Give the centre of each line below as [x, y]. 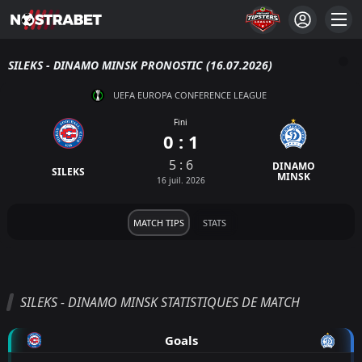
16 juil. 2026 [181, 180]
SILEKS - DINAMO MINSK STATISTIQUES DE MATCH [160, 303]
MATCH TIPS [158, 223]
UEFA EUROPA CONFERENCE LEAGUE [190, 95]
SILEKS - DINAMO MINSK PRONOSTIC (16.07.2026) [140, 65]
